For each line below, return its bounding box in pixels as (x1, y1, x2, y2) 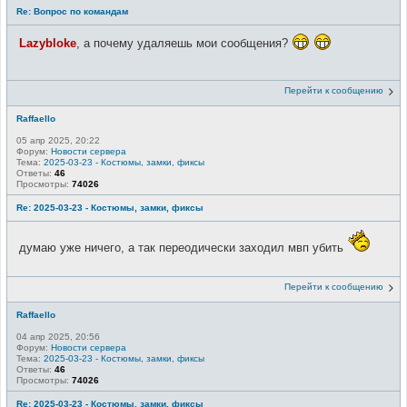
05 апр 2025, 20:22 (16, 134, 100, 145)
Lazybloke (19, 36, 76, 51)
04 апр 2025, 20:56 (16, 332, 100, 342)
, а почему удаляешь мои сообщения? (76, 36, 292, 51)
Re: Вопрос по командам (16, 5, 128, 16)
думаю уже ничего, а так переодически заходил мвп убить (19, 240, 347, 254)
